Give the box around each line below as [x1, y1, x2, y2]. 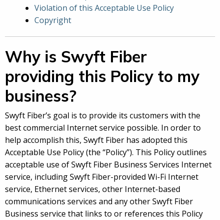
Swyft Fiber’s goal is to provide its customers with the [5, 110, 200, 121]
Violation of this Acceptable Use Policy [34, 2, 174, 14]
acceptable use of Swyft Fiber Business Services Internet [5, 159, 212, 170]
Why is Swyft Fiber [5, 47, 147, 67]
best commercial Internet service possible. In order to [5, 122, 201, 134]
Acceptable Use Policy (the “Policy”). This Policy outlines [5, 147, 207, 158]
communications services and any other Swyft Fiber [5, 196, 193, 207]
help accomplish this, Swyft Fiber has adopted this [5, 135, 188, 146]
